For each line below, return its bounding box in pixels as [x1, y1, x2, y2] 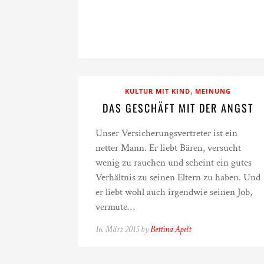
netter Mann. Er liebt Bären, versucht [95, 141, 241, 154]
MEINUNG [195, 87, 231, 95]
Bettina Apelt [150, 224, 191, 235]
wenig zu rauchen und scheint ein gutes [95, 156, 252, 169]
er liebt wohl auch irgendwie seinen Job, [95, 186, 252, 199]
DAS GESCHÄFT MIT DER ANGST [103, 100, 253, 115]
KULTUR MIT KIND [125, 87, 190, 95]
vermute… [95, 200, 135, 213]
